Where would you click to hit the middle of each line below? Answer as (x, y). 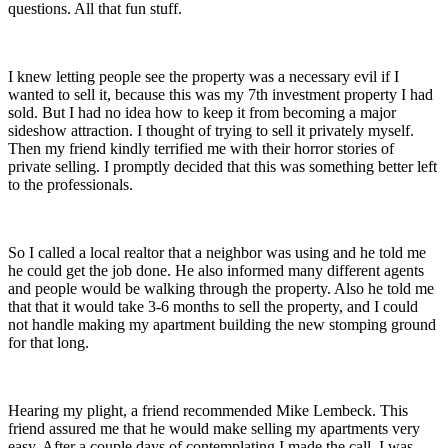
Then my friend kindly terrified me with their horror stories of (201, 148)
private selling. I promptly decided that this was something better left (222, 166)
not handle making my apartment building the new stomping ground (222, 324)
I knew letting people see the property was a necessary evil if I (203, 76)
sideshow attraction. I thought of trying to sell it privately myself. (211, 130)
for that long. (48, 342)
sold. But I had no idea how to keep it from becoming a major (202, 112)
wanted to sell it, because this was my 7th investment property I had (220, 94)
